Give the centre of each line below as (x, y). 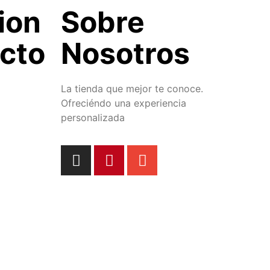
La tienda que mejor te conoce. (132, 88)
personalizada (93, 117)
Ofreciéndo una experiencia (124, 103)
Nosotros (125, 53)
